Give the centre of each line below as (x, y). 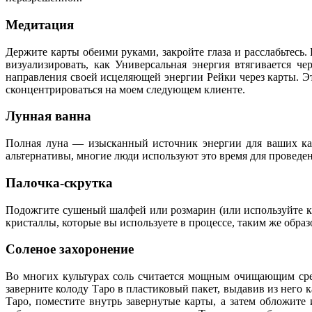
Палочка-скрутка (59, 182)
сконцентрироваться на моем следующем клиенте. (125, 89)
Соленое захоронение (70, 249)
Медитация (40, 25)
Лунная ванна (48, 116)
